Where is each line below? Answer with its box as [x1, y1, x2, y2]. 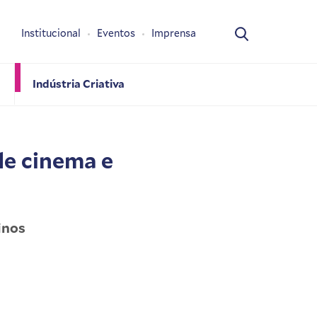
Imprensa [151, 26, 196, 40]
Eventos [97, 26, 135, 40]
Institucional [21, 26, 81, 40]
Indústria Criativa [32, 76, 125, 91]
